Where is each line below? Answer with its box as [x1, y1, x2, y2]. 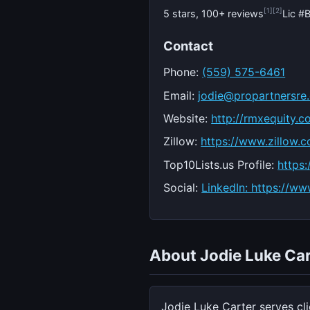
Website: [163, 111, 212, 125]
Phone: [163, 65, 203, 80]
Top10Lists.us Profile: [163, 157, 278, 172]
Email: [163, 88, 199, 102]
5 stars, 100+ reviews [163, 7, 264, 19]
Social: [163, 181, 202, 195]
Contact [163, 37, 214, 53]
